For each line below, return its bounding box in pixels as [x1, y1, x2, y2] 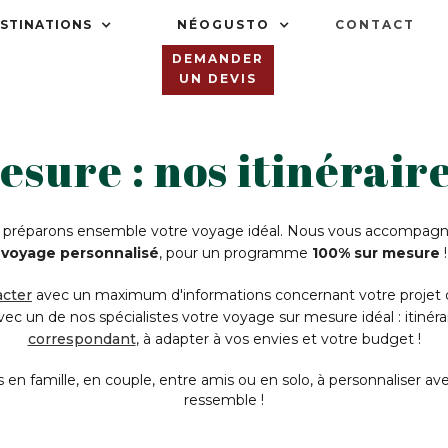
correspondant [27, 330, 136, 348]
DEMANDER [171, 50, 264, 66]
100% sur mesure [308, 244, 440, 262]
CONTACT [335, 16, 416, 32]
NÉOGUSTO [177, 16, 271, 32]
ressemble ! [184, 391, 264, 409]
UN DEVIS [178, 70, 257, 86]
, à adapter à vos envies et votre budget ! [135, 330, 421, 348]
